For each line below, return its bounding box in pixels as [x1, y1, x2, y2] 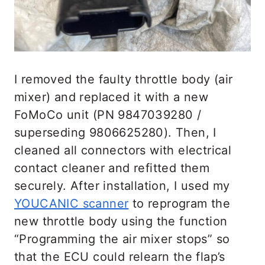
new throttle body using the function [14, 214, 228, 229]
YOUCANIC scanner [14, 196, 129, 211]
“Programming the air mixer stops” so [14, 232, 230, 247]
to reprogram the [128, 196, 231, 211]
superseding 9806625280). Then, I [14, 125, 216, 140]
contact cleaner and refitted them [14, 161, 210, 176]
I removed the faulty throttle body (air [14, 72, 233, 87]
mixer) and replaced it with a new [14, 90, 209, 105]
